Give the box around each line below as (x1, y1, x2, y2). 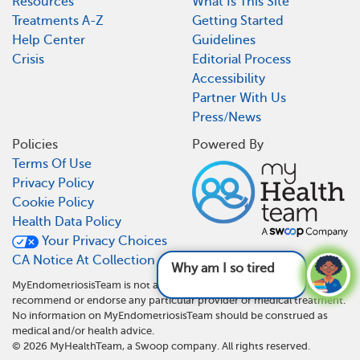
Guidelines (192, 32, 256, 47)
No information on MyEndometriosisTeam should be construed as (12, 309, 328, 322)
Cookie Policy (12, 194, 94, 210)
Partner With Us (192, 90, 286, 105)
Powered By (192, 137, 264, 152)
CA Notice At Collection (12, 252, 155, 268)
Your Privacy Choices (39, 233, 168, 248)
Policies (12, 137, 58, 152)
